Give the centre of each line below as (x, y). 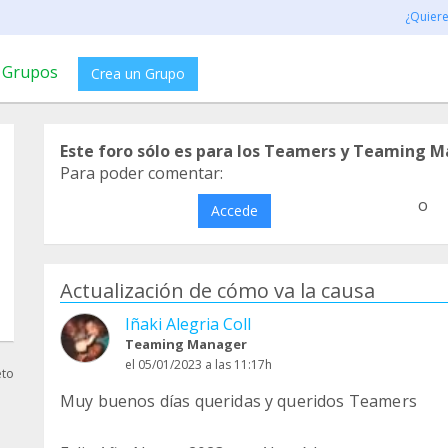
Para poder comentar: (141, 173)
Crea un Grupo (138, 73)
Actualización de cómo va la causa (217, 290)
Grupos (30, 72)
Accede (234, 210)
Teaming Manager (186, 344)
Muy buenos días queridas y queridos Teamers (238, 401)
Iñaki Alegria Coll (188, 324)
